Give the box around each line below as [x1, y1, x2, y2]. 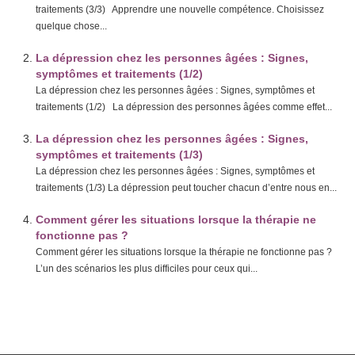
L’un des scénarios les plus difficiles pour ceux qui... [36, 263, 258, 274]
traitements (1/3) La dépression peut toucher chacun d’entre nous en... [36, 182, 337, 193]
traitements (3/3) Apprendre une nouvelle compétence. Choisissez [36, 4, 324, 15]
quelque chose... [36, 21, 107, 32]
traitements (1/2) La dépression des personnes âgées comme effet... [36, 101, 332, 113]
